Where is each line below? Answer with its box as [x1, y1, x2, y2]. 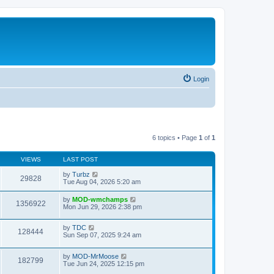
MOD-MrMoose [72, 252, 119, 260]
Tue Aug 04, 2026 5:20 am [63, 177, 141, 185]
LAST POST [63, 155, 98, 163]
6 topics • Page [152, 133, 199, 141]
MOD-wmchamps [72, 195, 128, 203]
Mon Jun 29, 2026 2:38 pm [63, 202, 142, 210]
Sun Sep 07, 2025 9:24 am [63, 231, 141, 239]
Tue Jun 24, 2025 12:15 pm [63, 259, 144, 267]
